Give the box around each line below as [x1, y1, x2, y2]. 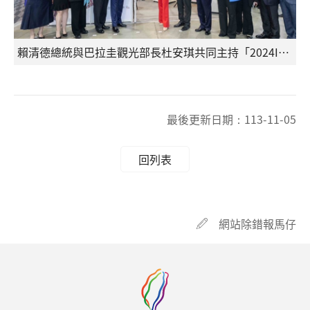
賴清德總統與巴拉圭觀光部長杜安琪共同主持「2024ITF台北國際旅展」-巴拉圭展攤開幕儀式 [278, 44, 289, 60]
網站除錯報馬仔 [219, 215, 296, 232]
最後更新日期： [167, 111, 244, 127]
